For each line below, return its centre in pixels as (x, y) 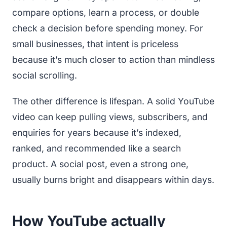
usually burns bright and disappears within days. (113, 179)
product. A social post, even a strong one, (100, 164)
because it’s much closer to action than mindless (113, 59)
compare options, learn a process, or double (106, 12)
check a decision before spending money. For (108, 28)
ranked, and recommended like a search (97, 148)
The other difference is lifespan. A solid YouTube (113, 101)
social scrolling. (45, 75)
